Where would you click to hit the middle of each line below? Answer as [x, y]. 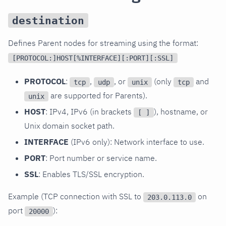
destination [48, 20]
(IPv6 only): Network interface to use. [136, 142]
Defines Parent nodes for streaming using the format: [103, 43]
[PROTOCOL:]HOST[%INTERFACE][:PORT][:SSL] [93, 58]
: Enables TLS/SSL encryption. [91, 174]
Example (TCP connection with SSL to [76, 196]
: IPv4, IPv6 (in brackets [90, 111]
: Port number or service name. [101, 158]
